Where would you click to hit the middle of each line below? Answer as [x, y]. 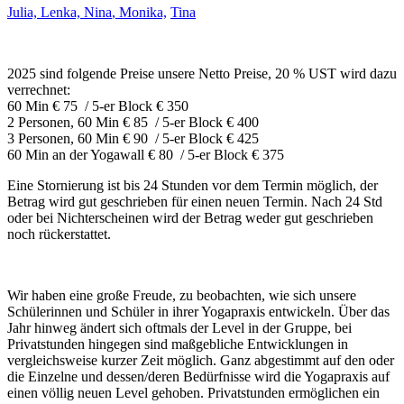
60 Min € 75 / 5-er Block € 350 [98, 106]
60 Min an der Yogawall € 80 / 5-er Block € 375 [146, 154]
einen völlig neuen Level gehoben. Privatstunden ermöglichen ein [193, 392]
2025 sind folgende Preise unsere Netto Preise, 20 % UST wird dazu [202, 73]
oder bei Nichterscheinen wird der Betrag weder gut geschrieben [190, 217]
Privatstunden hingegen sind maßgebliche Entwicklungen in [178, 344]
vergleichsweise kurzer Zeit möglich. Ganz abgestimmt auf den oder [201, 360]
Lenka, [62, 12]
